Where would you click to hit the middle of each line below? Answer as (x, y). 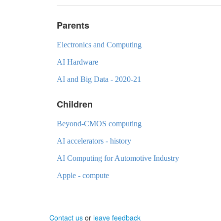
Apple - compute (83, 176)
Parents (73, 25)
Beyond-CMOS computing (99, 124)
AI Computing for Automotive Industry (118, 158)
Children (75, 104)
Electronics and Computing (99, 45)
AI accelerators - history (94, 141)
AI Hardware (77, 62)
